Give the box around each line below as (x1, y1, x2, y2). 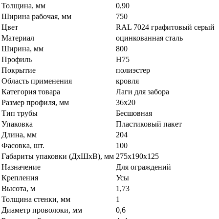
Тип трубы (1, 109, 38, 117)
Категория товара (1, 87, 60, 96)
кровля (116, 76, 139, 85)
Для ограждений (116, 162, 171, 171)
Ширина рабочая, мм (1, 12, 71, 21)
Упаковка (1, 119, 33, 128)
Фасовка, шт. (1, 141, 44, 150)
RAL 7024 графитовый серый (116, 22, 215, 31)
